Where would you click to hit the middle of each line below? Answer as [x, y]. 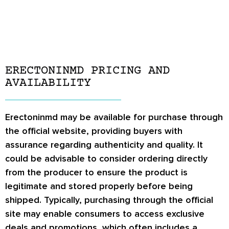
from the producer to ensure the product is [96, 173]
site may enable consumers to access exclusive [105, 214]
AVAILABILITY [48, 83]
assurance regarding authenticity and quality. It [104, 145]
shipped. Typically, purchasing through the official [109, 200]
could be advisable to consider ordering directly [106, 159]
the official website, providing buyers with [94, 131]
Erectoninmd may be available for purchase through [114, 117]
